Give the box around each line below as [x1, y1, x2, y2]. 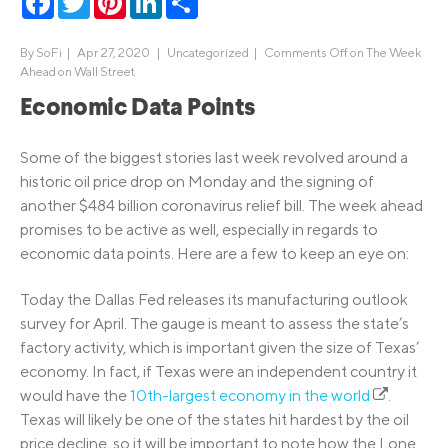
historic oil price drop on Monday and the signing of [20, 171, 374, 191]
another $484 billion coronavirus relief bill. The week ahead [20, 195, 423, 215]
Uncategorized [167, 45, 249, 61]
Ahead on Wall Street [20, 64, 135, 80]
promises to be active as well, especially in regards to [20, 219, 378, 239]
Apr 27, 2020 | [77, 45, 167, 61]
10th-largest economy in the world [130, 385, 370, 405]
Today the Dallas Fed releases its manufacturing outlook [20, 289, 408, 309]
